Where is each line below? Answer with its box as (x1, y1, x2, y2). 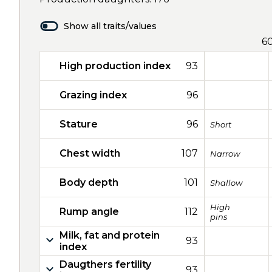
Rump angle (59, 206, 119, 217)
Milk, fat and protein (59, 229, 160, 241)
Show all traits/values (64, 21, 157, 32)
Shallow (210, 177, 242, 188)
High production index (59, 60, 171, 72)
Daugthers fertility (59, 258, 151, 270)
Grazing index (59, 89, 127, 101)
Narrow (210, 148, 240, 158)
